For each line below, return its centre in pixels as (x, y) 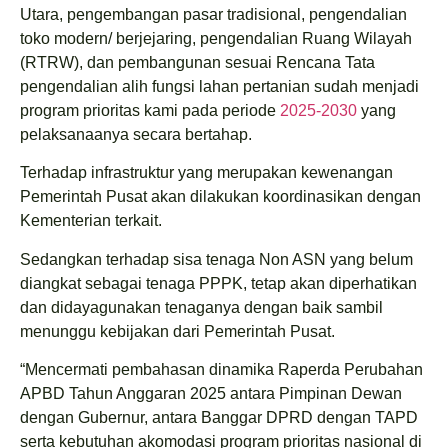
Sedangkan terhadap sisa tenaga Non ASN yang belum (216, 259)
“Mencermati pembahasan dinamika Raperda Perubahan (221, 369)
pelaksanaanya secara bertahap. (136, 134)
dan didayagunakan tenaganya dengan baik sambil (201, 307)
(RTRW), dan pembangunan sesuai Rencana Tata (197, 62)
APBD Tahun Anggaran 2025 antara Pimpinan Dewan (211, 393)
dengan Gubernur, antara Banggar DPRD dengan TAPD (219, 417)
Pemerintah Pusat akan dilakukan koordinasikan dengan (220, 197)
